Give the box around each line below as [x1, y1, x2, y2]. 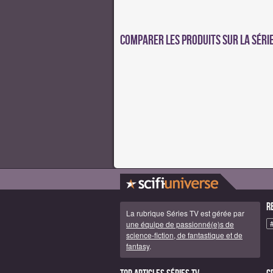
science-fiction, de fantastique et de [126, 230, 243, 240]
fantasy [126, 241, 149, 251]
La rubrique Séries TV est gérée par [126, 208, 244, 218]
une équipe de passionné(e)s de [126, 219, 234, 229]
